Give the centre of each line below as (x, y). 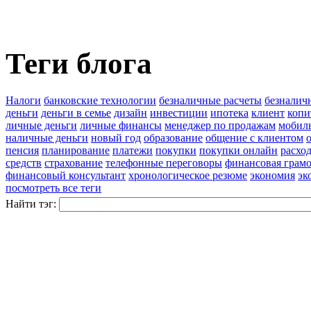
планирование (76, 151)
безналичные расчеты (210, 101)
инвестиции (179, 113)
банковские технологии (100, 101)
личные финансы (121, 126)
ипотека (229, 113)
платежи (133, 151)
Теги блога (79, 64)
